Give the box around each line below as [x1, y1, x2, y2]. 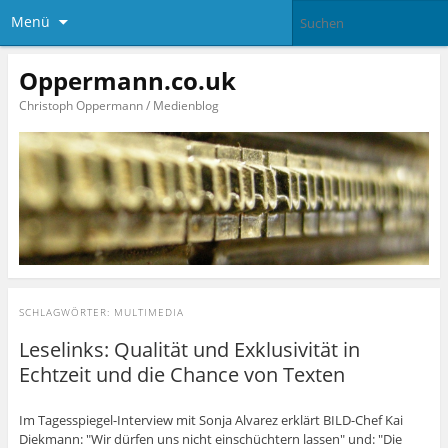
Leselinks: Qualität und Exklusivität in [18, 336, 360, 364]
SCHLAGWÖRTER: [18, 305, 114, 320]
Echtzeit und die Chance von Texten [18, 361, 345, 389]
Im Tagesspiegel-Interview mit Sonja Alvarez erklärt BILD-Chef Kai [18, 410, 403, 429]
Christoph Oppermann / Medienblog [18, 96, 219, 114]
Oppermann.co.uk [18, 63, 236, 97]
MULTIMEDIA [113, 305, 184, 320]
